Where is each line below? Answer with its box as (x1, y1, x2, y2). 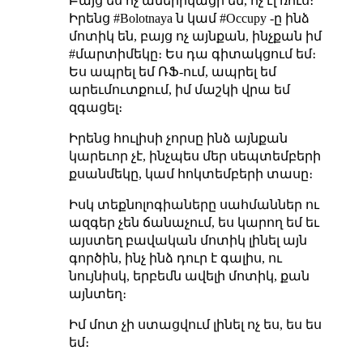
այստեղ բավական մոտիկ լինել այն (68, 233, 307, 247)
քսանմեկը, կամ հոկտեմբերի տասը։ (68, 166, 313, 181)
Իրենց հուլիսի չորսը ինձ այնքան (68, 130, 288, 145)
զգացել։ (68, 100, 122, 114)
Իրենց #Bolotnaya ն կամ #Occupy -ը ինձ (68, 11, 310, 25)
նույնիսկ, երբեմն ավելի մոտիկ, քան (68, 268, 310, 283)
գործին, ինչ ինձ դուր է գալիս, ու (68, 250, 282, 265)
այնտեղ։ (68, 286, 126, 301)
